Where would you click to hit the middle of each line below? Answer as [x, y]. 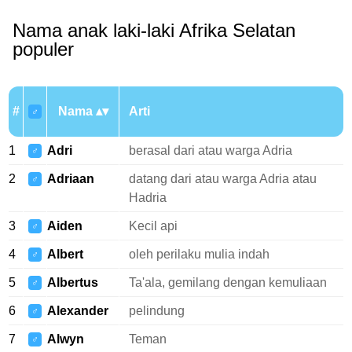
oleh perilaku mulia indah [199, 254]
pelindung [157, 311]
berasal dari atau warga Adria [211, 150]
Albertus [73, 282]
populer [43, 49]
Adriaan [71, 179]
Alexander [78, 311]
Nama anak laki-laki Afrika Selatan [154, 30]
